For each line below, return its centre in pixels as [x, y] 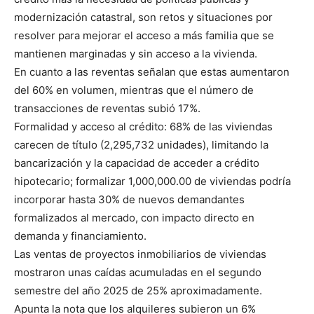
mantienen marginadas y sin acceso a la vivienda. [136, 53]
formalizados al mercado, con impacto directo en [134, 217]
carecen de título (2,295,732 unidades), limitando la [141, 144]
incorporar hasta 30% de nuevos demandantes [129, 199]
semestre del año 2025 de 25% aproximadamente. [138, 290]
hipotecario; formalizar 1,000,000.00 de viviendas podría [152, 181]
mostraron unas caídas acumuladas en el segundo [138, 272]
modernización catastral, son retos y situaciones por [143, 17]
